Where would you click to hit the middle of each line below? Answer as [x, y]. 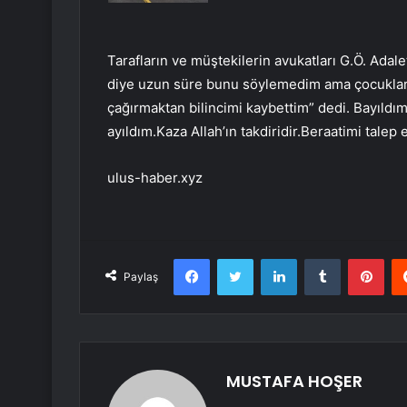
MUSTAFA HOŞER [294, 382]
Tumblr [359, 258]
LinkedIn [320, 258]
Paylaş [141, 277]
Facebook [237, 258]
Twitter [273, 258]
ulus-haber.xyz [155, 178]
